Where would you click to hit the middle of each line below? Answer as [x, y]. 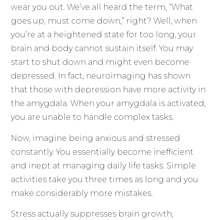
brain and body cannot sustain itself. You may [102, 49]
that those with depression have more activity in [109, 90]
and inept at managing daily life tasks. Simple [104, 165]
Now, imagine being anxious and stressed [96, 138]
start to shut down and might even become [100, 62]
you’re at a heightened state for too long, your [104, 35]
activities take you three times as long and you [105, 179]
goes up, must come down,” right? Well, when [104, 21]
